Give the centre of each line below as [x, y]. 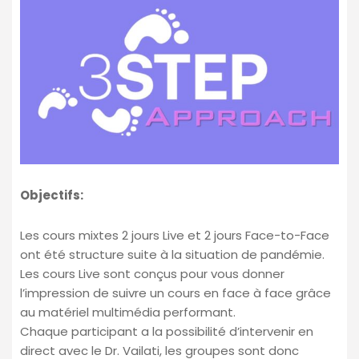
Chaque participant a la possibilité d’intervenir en [167, 331]
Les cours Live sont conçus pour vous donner [152, 273]
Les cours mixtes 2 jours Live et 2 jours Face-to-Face [175, 235]
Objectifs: [52, 195]
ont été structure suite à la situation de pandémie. [172, 254]
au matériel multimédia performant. [128, 312]
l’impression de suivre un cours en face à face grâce [175, 292]
